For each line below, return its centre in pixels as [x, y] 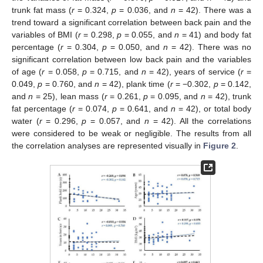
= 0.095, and [174, 96]
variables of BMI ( [45, 34]
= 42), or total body [213, 108]
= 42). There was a [213, 10]
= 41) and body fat [215, 34]
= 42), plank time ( [135, 84]
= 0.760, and [69, 84]
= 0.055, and [148, 34]
